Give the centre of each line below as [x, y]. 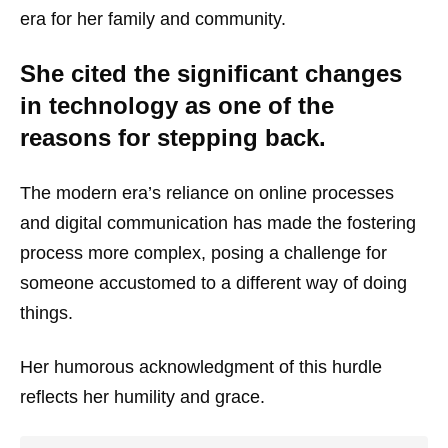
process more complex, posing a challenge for [203, 252]
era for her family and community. [153, 18]
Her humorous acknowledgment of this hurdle [201, 366]
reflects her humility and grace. [142, 396]
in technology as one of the [177, 105]
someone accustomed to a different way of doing [213, 282]
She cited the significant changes [211, 73]
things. [46, 312]
